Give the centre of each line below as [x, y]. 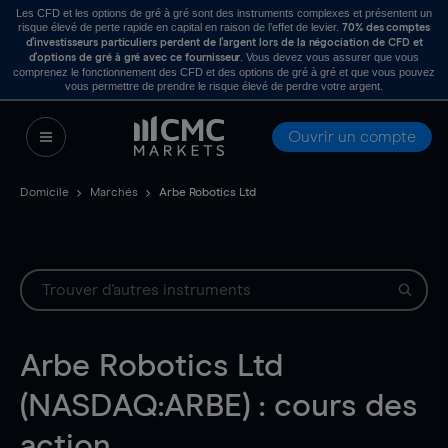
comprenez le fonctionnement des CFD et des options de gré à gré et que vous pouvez [224, 72]
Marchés [114, 193]
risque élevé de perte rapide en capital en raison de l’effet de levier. [179, 27]
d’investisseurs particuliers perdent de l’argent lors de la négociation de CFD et [224, 42]
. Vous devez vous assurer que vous [330, 57]
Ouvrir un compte [352, 137]
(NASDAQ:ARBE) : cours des [218, 407]
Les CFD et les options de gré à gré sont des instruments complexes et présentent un [224, 13]
